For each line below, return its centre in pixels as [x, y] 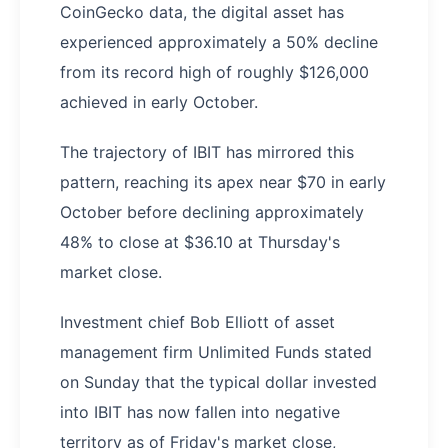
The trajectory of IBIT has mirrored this [207, 151]
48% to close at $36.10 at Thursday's [200, 241]
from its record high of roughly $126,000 [214, 71]
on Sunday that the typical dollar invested [218, 381]
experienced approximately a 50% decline [219, 41]
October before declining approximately [212, 211]
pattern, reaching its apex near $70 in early [223, 181]
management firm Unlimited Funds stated [216, 351]
